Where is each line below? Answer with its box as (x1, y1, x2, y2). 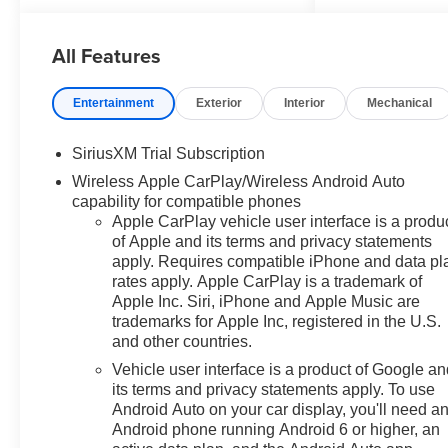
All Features (52, 40, 161, 70)
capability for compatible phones (72, 192, 302, 210)
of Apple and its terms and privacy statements (112, 232, 433, 250)
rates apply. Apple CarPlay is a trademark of (112, 272, 423, 290)
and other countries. (112, 332, 253, 350)
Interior (284, 95, 326, 110)
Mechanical (367, 95, 433, 110)
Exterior (196, 95, 243, 110)
